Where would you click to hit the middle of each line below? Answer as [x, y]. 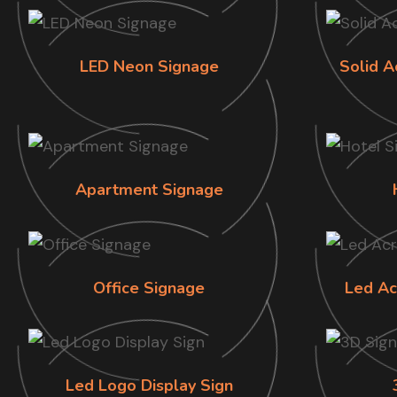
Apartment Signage [149, 190]
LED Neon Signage [149, 67]
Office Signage [149, 288]
